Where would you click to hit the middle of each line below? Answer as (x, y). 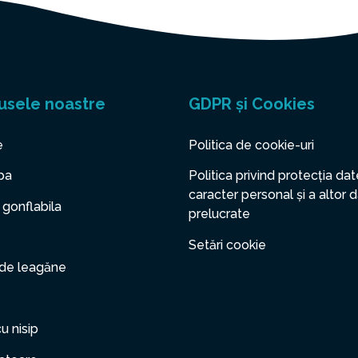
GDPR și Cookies (252, 103)
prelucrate (219, 214)
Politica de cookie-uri (251, 145)
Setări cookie (227, 245)
